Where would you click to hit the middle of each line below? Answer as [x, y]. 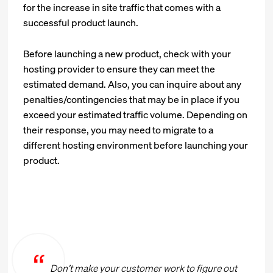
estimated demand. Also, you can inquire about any [133, 84]
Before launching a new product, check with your [127, 54]
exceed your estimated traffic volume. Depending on [136, 115]
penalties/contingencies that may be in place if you [132, 100]
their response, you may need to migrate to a [119, 130]
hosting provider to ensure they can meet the [119, 69]
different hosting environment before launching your [136, 145]
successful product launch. [81, 23]
